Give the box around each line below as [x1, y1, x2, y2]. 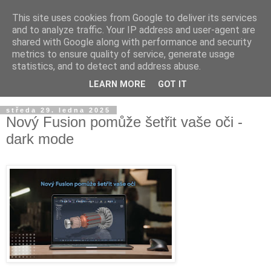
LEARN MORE [89, 79, 146, 90]
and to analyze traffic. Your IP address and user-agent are [12, 24, 255, 36]
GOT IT [158, 79, 187, 90]
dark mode [6, 131, 74, 147]
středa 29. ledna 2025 [6, 106, 111, 114]
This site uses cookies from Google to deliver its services [12, 12, 257, 24]
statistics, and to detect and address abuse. [12, 60, 201, 72]
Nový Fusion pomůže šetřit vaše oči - [6, 114, 243, 130]
